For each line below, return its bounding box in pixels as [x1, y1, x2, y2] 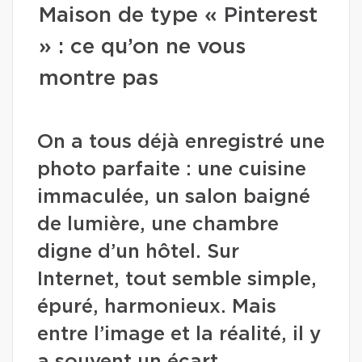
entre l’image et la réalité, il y [37, 325, 321, 344]
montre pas [39, 68, 158, 89]
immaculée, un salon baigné [37, 187, 310, 207]
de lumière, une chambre [37, 215, 279, 234]
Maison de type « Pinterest [39, 5, 318, 26]
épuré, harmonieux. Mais [37, 297, 276, 317]
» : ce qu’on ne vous [39, 36, 246, 57]
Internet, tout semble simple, [37, 270, 317, 289]
